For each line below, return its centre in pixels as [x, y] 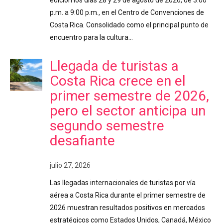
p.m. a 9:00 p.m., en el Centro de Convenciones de [127, 13]
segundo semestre [107, 126]
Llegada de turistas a [114, 66]
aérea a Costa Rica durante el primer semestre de [128, 195]
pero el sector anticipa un [128, 111]
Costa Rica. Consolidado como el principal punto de [129, 25]
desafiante [82, 141]
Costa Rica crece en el [118, 81]
